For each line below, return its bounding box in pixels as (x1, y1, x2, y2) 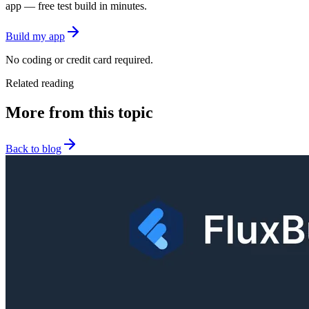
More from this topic (6, 103, 153, 122)
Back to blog (6, 143, 61, 155)
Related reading (6, 77, 74, 90)
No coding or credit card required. (6, 54, 153, 66)
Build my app (6, 30, 65, 43)
